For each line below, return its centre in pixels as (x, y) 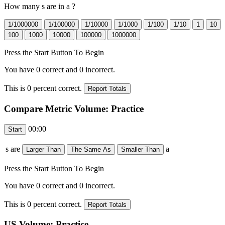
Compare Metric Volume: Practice (74, 108)
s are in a (57, 7)
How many (23, 7)
